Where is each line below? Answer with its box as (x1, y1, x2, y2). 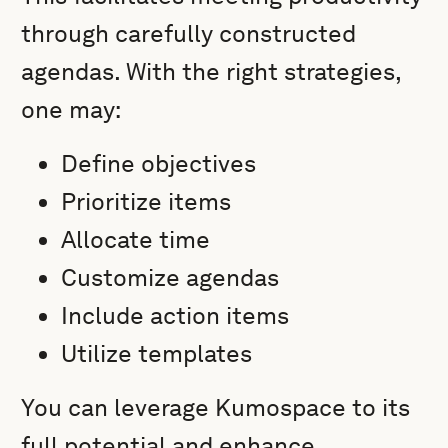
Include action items (61, 301, 290, 330)
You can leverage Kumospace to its (21, 393, 411, 422)
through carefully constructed (21, 19, 357, 48)
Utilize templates (61, 339, 253, 368)
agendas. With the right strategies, (21, 57, 402, 86)
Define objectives (61, 149, 257, 178)
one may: (21, 95, 122, 124)
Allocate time (61, 225, 211, 254)
